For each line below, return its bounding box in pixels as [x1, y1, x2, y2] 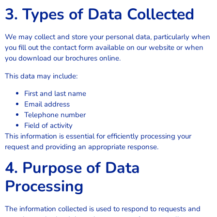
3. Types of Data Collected [5, 4, 194, 25]
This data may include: [5, 71, 77, 81]
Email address [24, 99, 70, 109]
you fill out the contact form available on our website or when [5, 43, 203, 53]
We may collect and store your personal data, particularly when [5, 32, 210, 42]
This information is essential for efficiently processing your [5, 131, 191, 141]
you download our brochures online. [5, 53, 121, 63]
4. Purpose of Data [5, 157, 140, 179]
